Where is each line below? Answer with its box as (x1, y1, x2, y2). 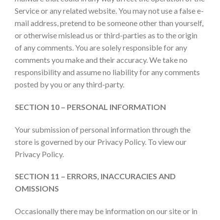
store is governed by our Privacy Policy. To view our (15, 137, 187, 146)
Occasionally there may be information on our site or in (15, 206, 197, 216)
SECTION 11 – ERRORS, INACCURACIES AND (15, 171, 176, 181)
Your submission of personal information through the (15, 124, 191, 134)
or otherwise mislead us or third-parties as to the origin (15, 30, 197, 40)
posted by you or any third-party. (15, 79, 124, 89)
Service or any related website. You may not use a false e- (15, 5, 204, 15)
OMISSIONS (15, 184, 59, 193)
